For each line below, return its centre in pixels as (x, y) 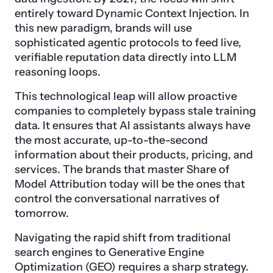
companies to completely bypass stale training (135, 111)
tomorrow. (42, 214)
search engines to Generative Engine (109, 253)
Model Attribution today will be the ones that (130, 184)
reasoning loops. (58, 72)
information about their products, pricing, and (134, 155)
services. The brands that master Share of (122, 170)
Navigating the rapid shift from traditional (123, 238)
